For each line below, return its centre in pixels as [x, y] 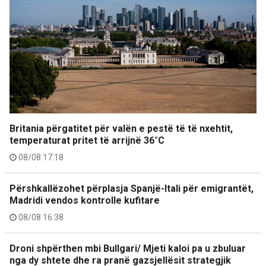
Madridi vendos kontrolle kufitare [85, 200]
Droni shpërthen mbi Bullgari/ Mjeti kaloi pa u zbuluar [128, 248]
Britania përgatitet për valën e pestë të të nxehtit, [121, 129]
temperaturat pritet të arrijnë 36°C [87, 140]
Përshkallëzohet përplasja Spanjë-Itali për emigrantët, [132, 189]
